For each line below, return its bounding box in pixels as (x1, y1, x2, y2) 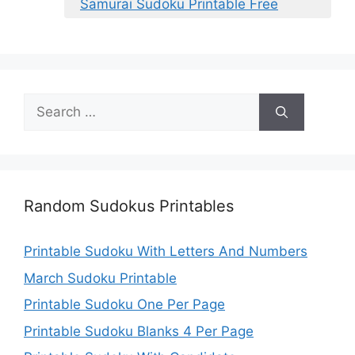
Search (23, 94, 67, 111)
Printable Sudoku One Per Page (24, 296, 225, 313)
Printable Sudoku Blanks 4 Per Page (24, 323, 254, 339)
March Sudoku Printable (24, 269, 177, 286)
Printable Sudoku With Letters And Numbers (24, 243, 307, 260)
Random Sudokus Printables (24, 197, 234, 216)
